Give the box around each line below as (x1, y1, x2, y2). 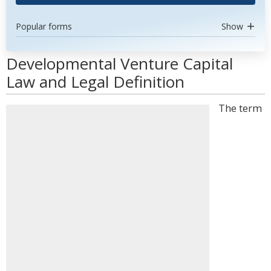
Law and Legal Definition (6, 71, 184, 93)
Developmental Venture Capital (6, 53, 233, 74)
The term (218, 101, 262, 115)
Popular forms (16, 21, 72, 32)
